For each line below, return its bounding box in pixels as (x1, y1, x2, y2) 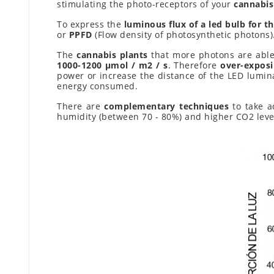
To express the (57, 18, 124, 31)
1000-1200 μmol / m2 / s (57, 59, 168, 72)
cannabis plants (76, 49, 148, 61)
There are (57, 100, 105, 113)
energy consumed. (57, 80, 138, 92)
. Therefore (168, 59, 221, 72)
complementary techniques (104, 100, 229, 113)
